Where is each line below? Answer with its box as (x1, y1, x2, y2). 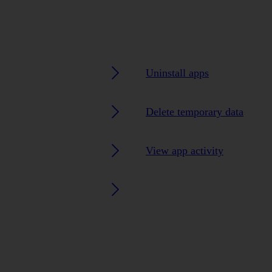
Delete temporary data (146, 105, 243, 118)
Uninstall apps (146, 66, 209, 79)
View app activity (146, 144, 223, 157)
